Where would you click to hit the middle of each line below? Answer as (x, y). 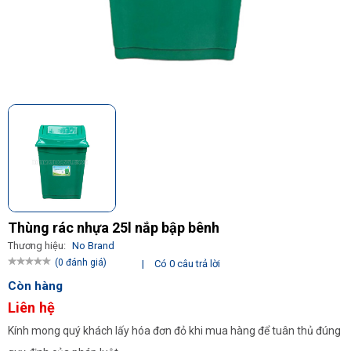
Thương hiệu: (38, 246)
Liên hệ (31, 308)
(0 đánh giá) (81, 262)
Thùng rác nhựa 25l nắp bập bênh (114, 228)
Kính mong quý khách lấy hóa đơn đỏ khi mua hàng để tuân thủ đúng (174, 331)
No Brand (93, 246)
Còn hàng (35, 286)
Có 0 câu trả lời (188, 264)
